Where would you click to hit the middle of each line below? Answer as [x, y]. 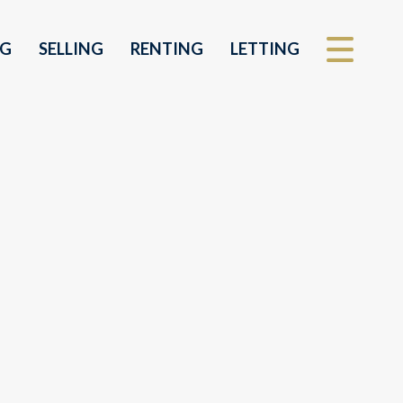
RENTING [167, 49]
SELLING [71, 49]
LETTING [265, 49]
